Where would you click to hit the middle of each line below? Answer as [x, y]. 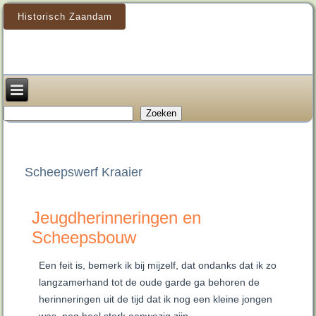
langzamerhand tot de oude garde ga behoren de [150, 282]
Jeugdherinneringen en [117, 218]
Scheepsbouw [84, 238]
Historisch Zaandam [65, 17]
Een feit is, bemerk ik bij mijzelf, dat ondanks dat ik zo [158, 266]
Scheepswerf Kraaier [84, 172]
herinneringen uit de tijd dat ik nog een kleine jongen [156, 299]
